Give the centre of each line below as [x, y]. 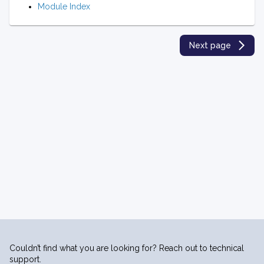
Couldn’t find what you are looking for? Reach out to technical [127, 248]
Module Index [64, 7]
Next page [210, 46]
